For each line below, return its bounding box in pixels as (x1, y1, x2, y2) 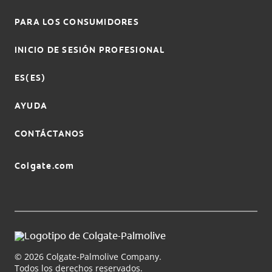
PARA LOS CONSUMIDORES (15, 16, 139, 27)
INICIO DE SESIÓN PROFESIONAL (15, 44, 165, 55)
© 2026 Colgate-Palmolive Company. (15, 250, 166, 262)
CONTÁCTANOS (15, 127, 85, 139)
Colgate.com (15, 160, 75, 171)
